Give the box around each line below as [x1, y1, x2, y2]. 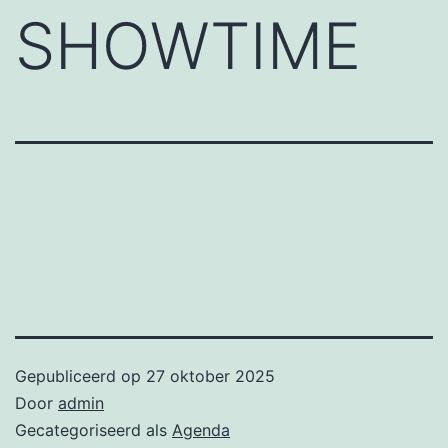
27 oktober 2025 [146, 365, 275, 386]
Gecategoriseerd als [15, 419, 172, 440]
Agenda [172, 419, 230, 440]
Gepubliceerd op [15, 365, 146, 386]
